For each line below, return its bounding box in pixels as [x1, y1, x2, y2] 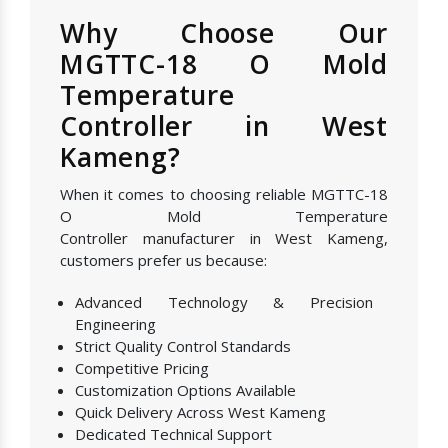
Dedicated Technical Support [75, 423, 272, 444]
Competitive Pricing [75, 357, 209, 378]
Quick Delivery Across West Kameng [75, 401, 326, 422]
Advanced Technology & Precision [75, 291, 373, 312]
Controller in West [60, 107, 388, 144]
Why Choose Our [60, 14, 388, 51]
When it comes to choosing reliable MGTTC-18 [60, 183, 388, 204]
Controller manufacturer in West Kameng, [60, 227, 388, 248]
